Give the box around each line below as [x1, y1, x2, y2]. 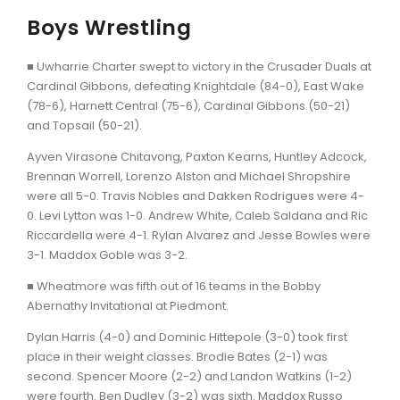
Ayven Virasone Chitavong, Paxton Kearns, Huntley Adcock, [27, 147, 367, 165]
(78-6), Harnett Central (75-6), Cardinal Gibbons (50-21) [27, 96, 350, 114]
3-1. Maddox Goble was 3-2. [27, 246, 187, 263]
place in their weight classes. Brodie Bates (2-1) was [27, 347, 328, 365]
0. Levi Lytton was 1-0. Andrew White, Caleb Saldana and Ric [27, 206, 368, 224]
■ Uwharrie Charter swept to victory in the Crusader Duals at [27, 57, 371, 75]
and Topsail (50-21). [27, 116, 142, 134]
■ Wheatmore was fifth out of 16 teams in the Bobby [27, 277, 321, 295]
